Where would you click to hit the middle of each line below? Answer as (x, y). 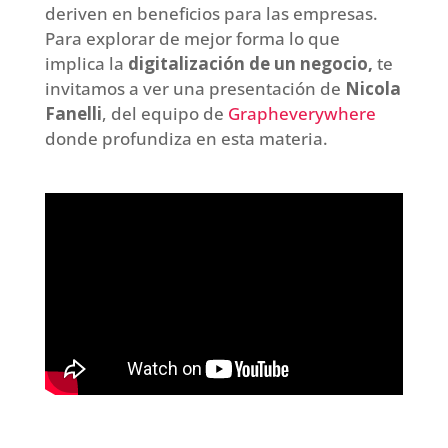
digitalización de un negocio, (252, 63)
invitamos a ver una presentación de (194, 88)
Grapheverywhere (301, 113)
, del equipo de (164, 113)
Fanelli (73, 113)
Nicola (372, 88)
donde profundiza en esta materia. (186, 138)
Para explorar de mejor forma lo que (192, 38)
